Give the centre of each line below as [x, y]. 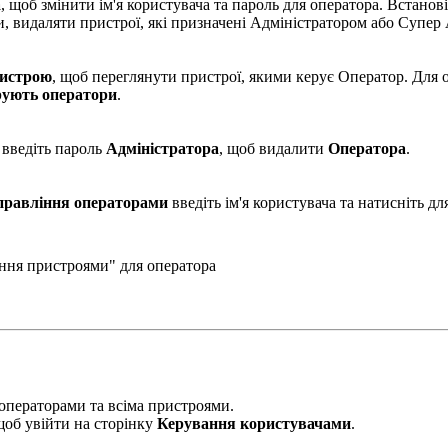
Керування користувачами [254, 424]
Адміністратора [162, 148]
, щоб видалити [273, 148]
